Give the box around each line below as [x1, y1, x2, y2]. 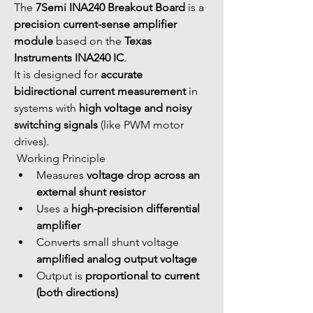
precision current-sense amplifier [14, 17, 180, 31]
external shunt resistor [36, 185, 145, 198]
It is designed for [14, 68, 101, 81]
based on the [53, 34, 124, 48]
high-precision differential [71, 202, 203, 215]
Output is [36, 269, 85, 282]
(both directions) [36, 286, 118, 299]
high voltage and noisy [79, 101, 194, 115]
